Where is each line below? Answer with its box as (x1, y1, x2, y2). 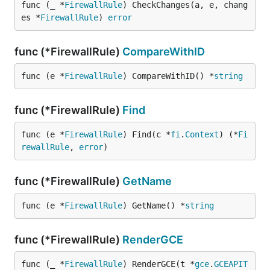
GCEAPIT (214, 259, 248, 269)
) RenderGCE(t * (122, 259, 195, 269)
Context (185, 130, 219, 139)
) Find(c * (122, 130, 171, 139)
